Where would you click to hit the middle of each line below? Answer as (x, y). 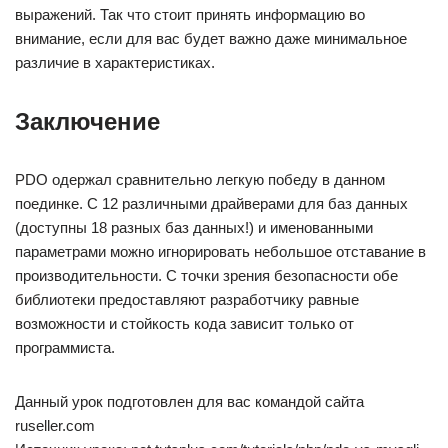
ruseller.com (55, 425)
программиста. (65, 347)
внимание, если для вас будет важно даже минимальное (211, 38)
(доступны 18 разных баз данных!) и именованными (194, 227)
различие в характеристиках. (115, 62)
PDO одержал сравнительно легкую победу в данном (200, 179)
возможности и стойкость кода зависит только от (184, 323)
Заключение (87, 121)
